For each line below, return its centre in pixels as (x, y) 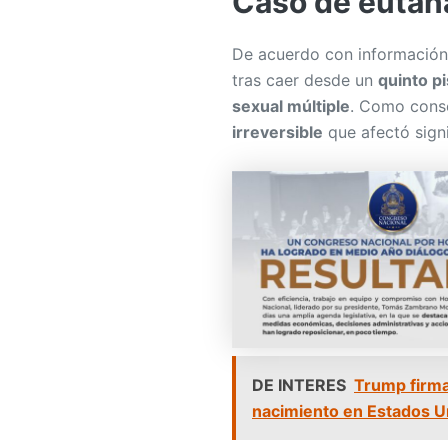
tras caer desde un (305, 79)
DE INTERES (299, 385)
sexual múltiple (291, 105)
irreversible (277, 131)
